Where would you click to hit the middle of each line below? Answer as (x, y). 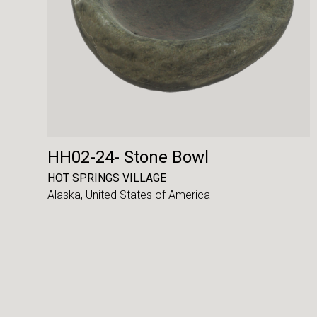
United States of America (148, 195)
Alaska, (67, 195)
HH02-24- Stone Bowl (128, 157)
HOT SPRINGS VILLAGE (107, 178)
